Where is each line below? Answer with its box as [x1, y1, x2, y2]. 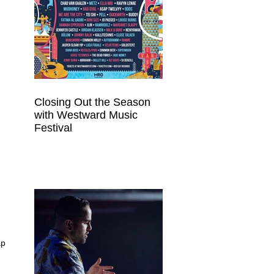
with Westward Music [34, 109, 138, 121]
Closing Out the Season [34, 96, 150, 108]
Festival [34, 122, 72, 134]
